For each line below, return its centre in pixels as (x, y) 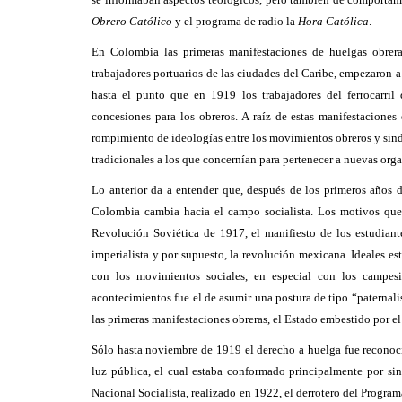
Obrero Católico (132, 21)
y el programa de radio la (235, 21)
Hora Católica (333, 21)
